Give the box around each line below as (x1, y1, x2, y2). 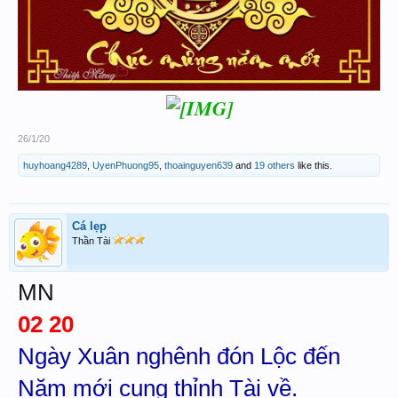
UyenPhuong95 (92, 159, 159, 171)
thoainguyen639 (164, 159, 233, 171)
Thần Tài (72, 235, 113, 246)
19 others (254, 159, 295, 171)
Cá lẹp (72, 219, 107, 233)
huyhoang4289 (23, 159, 87, 171)
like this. (295, 159, 332, 171)
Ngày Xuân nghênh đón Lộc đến (18, 342, 340, 370)
